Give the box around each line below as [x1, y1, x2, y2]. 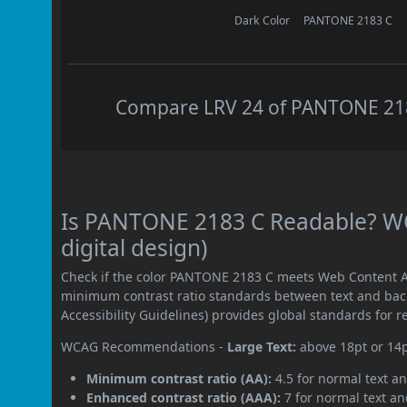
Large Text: [227, 338, 297, 356]
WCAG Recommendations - [61, 338, 228, 356]
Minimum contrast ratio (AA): [86, 370, 273, 388]
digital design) [61, 233, 208, 263]
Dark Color [234, 13, 291, 29]
